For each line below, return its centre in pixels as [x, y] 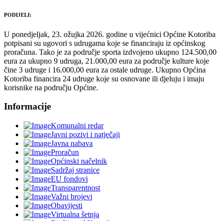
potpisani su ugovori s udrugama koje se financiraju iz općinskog [105, 43]
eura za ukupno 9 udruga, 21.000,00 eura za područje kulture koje [107, 61]
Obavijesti [67, 206]
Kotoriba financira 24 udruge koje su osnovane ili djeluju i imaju [104, 78]
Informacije [27, 107]
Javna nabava [72, 144]
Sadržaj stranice [75, 170]
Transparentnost [75, 188]
